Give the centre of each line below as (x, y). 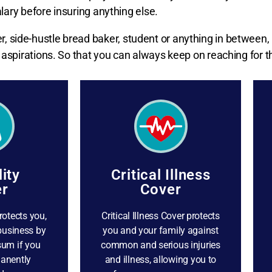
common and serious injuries (161, 245)
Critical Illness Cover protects (161, 216)
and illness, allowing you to (161, 260)
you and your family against (161, 230)
